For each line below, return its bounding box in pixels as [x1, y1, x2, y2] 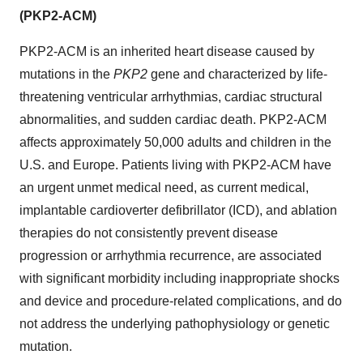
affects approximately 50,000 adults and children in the [19, 135, 331, 149]
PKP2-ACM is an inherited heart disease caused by [19, 45, 314, 58]
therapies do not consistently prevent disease [19, 226, 278, 240]
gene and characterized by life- [147, 67, 327, 81]
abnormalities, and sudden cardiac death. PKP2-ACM [19, 113, 327, 126]
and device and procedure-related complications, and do [19, 294, 342, 308]
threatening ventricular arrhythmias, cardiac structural [19, 90, 322, 104]
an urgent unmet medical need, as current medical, [19, 181, 309, 194]
